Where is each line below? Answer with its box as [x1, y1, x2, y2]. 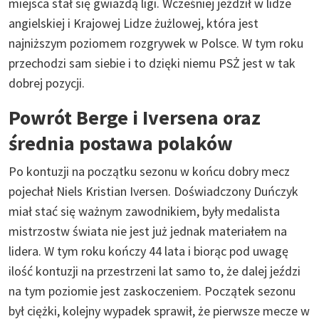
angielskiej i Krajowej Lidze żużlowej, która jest [9, 14, 258, 31]
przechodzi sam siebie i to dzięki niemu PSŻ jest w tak [9, 54, 296, 71]
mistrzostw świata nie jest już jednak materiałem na [9, 222, 287, 239]
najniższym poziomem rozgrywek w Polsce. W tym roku [9, 34, 303, 51]
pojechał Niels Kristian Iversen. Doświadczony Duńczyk [9, 182, 298, 199]
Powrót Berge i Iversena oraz [9, 104, 261, 130]
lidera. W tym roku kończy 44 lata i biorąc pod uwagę [9, 242, 288, 259]
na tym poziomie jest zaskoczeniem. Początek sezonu [9, 282, 296, 299]
